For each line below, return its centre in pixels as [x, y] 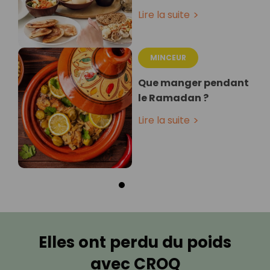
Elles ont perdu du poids [135, 243]
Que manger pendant [193, 83]
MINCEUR [168, 58]
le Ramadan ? [173, 98]
